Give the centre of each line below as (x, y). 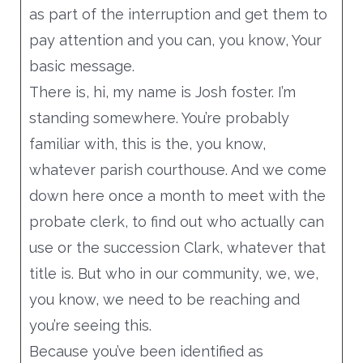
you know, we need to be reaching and (164, 299)
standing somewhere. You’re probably (159, 117)
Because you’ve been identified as (146, 351)
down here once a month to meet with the (177, 195)
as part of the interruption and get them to (178, 14)
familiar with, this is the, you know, (147, 143)
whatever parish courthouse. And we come (177, 169)
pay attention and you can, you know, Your (175, 40)
